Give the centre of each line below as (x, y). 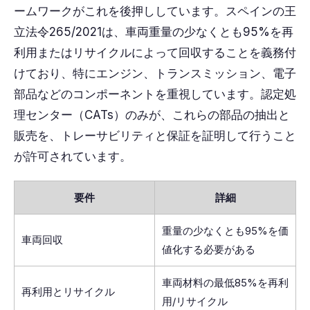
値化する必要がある (209, 249)
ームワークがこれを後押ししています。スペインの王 (155, 11)
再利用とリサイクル (68, 292)
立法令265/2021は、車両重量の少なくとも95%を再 (154, 32)
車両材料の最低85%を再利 (225, 283)
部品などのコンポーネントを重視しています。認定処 (155, 94)
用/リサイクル (195, 301)
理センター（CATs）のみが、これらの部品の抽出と (152, 115)
